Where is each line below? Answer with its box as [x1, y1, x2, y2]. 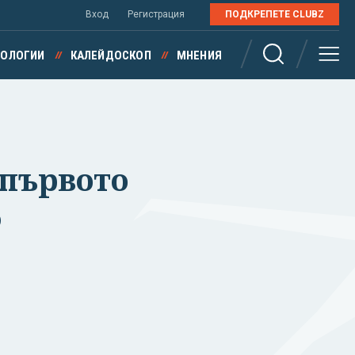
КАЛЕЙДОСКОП [70, 48, 151, 63]
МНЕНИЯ [176, 48, 222, 63]
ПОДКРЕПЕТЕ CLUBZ [225, 9, 324, 20]
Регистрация [128, 9, 185, 20]
